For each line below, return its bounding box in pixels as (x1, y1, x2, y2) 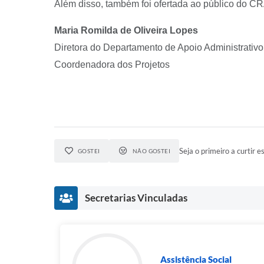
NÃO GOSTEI (132, 147, 171, 154)
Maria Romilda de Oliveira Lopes (54, 25, 198, 35)
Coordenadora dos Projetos (54, 60, 170, 70)
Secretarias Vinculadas (85, 192, 187, 204)
